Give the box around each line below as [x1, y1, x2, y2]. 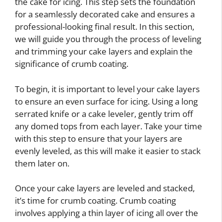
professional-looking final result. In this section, [15, 21, 194, 32]
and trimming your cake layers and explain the [15, 46, 193, 57]
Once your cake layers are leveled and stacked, [15, 182, 195, 194]
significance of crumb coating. [15, 58, 128, 69]
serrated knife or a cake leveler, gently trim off [15, 108, 193, 119]
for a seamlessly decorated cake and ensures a [15, 8, 195, 20]
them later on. [15, 157, 69, 169]
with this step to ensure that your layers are [15, 132, 182, 144]
